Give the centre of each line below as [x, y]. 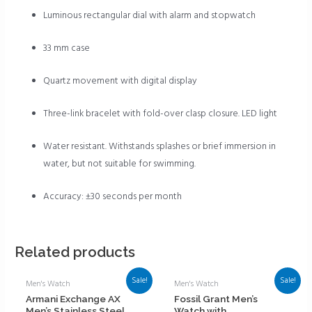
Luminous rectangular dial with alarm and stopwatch [150, 16]
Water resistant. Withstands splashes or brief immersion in [160, 146]
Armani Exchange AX [73, 299]
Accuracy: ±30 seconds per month [113, 196]
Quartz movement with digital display [120, 81]
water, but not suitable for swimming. [120, 164]
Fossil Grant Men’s [216, 299]
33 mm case [67, 49]
